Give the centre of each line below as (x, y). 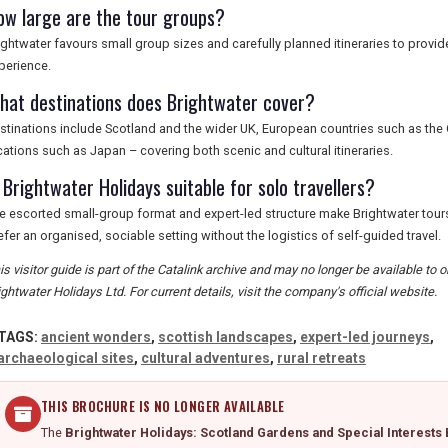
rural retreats (321, 358)
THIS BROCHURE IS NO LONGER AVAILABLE (163, 406)
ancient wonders (96, 337)
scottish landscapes (225, 337)
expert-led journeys (365, 337)
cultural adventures (205, 358)
